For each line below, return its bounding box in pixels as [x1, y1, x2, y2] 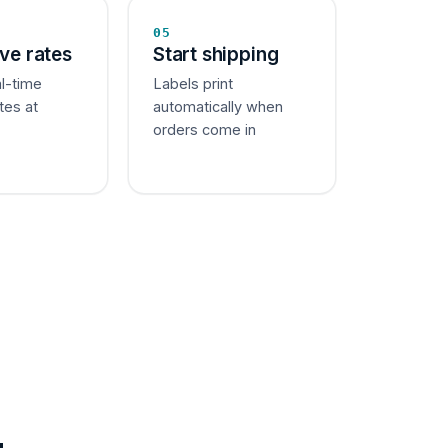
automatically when [153, 98, 283, 116]
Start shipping [153, 42, 279, 66]
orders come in [153, 121, 256, 139]
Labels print [153, 75, 233, 93]
